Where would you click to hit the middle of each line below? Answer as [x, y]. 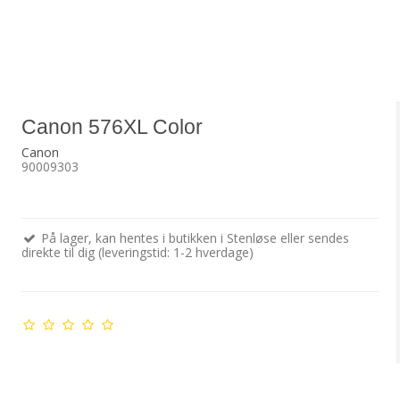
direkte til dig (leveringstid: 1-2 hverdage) [137, 253]
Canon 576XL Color [112, 127]
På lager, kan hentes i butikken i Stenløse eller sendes [193, 238]
